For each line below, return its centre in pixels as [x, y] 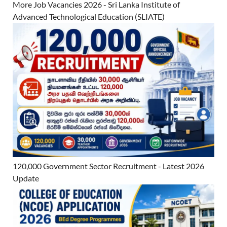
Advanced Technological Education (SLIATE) [89, 17]
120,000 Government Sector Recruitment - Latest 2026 [108, 166]
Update [26, 178]
